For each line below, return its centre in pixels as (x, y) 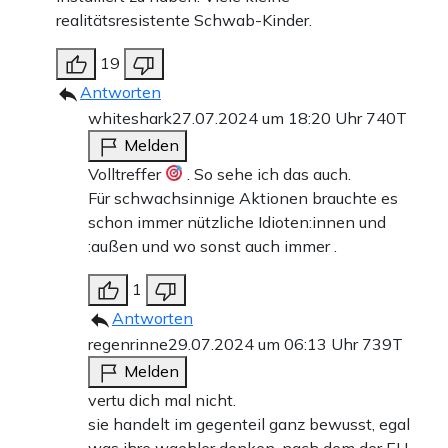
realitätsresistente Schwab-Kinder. (184, 19)
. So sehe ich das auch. (267, 173)
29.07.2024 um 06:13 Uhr (265, 343)
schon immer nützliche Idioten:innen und (237, 221)
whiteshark (130, 117)
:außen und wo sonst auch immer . (212, 245)
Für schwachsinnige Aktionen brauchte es (243, 197)
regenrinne (128, 343)
